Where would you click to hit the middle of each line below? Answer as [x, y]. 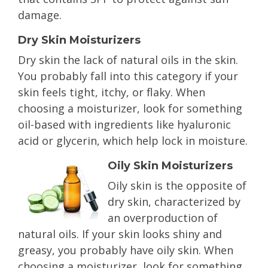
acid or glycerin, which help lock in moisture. [133, 141]
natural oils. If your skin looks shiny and [120, 234]
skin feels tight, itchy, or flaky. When [112, 92]
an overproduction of [163, 218]
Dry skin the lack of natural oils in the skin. [128, 60]
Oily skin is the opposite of [177, 185]
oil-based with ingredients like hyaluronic [124, 124]
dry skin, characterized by [174, 202]
